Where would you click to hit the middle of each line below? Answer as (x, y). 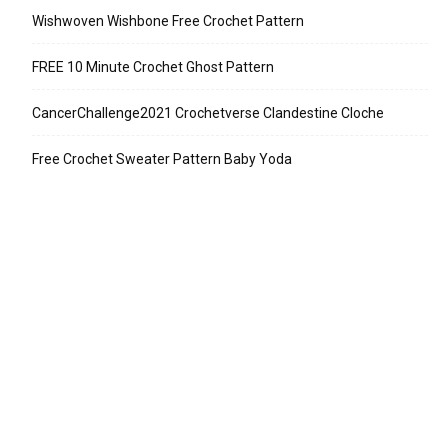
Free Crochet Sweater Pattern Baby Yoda (162, 159)
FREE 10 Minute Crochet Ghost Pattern (153, 67)
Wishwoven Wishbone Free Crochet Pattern (168, 21)
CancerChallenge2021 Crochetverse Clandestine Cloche (208, 113)
